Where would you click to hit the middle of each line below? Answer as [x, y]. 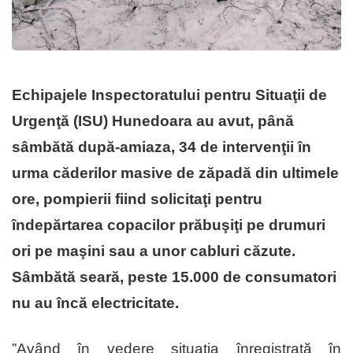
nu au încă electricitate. [95, 303]
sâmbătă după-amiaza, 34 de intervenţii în [162, 147]
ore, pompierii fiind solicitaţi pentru [137, 199]
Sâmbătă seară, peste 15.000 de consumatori [174, 277]
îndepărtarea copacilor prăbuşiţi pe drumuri [169, 225]
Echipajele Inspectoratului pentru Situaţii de [169, 95]
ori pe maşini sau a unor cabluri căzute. [154, 251]
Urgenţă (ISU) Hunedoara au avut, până [153, 121]
